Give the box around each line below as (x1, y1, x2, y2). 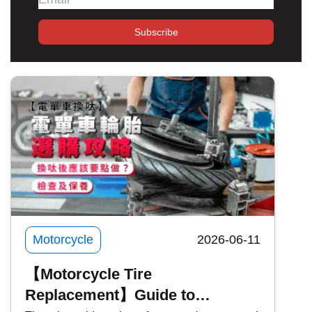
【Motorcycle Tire (25, 265, 152, 283)
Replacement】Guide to (25, 286, 195, 304)
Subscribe (134, 26, 178, 38)
